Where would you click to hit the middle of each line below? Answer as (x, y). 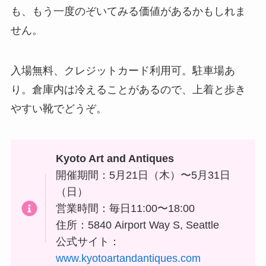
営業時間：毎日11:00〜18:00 (126, 208)
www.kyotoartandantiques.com (129, 258)
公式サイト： (88, 241)
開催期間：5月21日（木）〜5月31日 (143, 175)
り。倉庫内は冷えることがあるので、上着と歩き (128, 90)
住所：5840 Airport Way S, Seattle (138, 225)
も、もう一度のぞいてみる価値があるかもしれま (128, 12)
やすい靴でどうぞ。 (58, 109)
